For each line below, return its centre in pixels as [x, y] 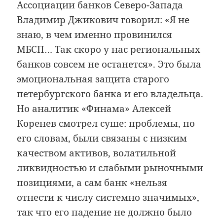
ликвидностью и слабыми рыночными [110, 168]
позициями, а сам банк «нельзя [92, 183]
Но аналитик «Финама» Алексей [94, 109]
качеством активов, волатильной [97, 153]
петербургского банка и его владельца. [110, 94]
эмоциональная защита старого [93, 79]
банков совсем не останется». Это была [109, 64]
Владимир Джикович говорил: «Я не [103, 20]
